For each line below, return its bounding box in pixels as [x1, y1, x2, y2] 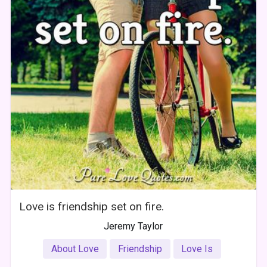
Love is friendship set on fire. [19, 199, 164, 213]
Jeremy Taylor [104, 220, 163, 232]
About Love [51, 243, 99, 254]
